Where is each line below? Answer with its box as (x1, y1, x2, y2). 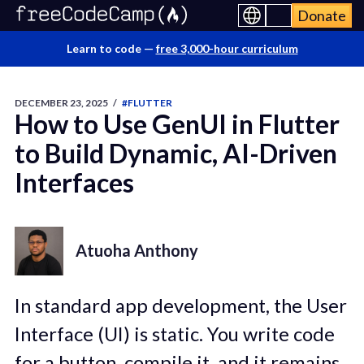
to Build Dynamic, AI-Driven (14, 137, 337, 169)
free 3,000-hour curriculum (155, 41, 298, 55)
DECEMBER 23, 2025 (14, 97, 108, 109)
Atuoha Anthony (75, 240, 198, 260)
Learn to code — (66, 41, 156, 55)
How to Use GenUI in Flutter (14, 108, 340, 140)
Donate (297, 6, 346, 24)
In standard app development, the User (14, 293, 347, 317)
